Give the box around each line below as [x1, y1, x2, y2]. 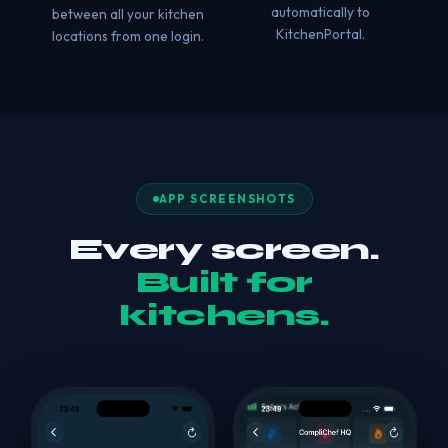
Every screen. [68, 231, 380, 267]
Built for [135, 264, 313, 300]
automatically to [270, 3, 370, 21]
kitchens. [118, 297, 330, 333]
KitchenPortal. [275, 25, 365, 43]
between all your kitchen [52, 5, 204, 23]
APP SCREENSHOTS [158, 191, 296, 206]
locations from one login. [52, 27, 204, 45]
